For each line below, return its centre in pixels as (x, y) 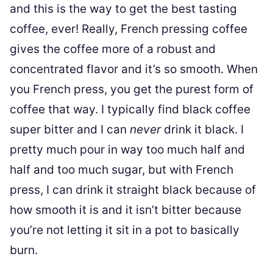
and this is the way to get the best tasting (123, 9)
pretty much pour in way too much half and (127, 149)
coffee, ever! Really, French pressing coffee (129, 29)
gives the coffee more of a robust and (113, 49)
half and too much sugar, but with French (122, 169)
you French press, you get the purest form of (132, 89)
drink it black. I (202, 129)
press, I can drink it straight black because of (133, 190)
